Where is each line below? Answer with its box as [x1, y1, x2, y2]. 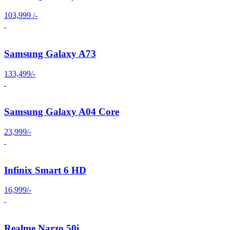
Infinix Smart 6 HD [4, 164, 86, 176]
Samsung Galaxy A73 [4, 48, 96, 59]
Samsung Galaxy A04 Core [4, 106, 119, 118]
